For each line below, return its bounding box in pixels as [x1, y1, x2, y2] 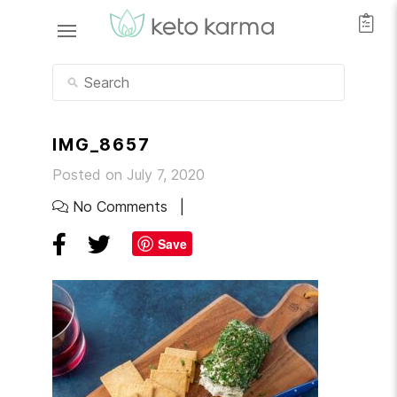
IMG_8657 [52, 135, 151, 155]
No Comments [73, 198, 167, 216]
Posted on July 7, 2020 [52, 166, 205, 183]
